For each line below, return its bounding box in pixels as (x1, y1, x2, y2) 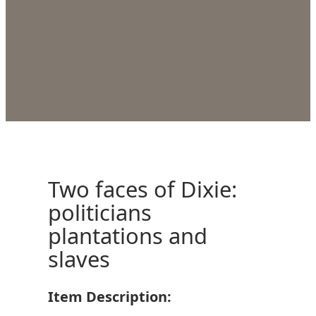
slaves (48, 244, 110, 274)
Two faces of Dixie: (48, 174, 237, 205)
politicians (48, 197, 152, 228)
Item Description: (48, 286, 171, 306)
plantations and (48, 221, 207, 251)
